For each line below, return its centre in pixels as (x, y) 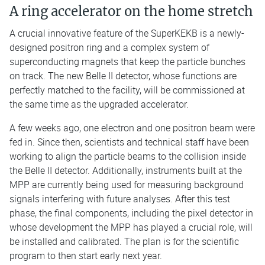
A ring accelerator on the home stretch (131, 11)
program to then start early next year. (86, 255)
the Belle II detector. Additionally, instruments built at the (126, 170)
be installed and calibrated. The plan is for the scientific (124, 241)
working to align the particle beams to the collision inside (128, 156)
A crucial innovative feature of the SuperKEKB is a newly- (127, 33)
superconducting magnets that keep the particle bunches (127, 61)
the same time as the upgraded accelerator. (99, 104)
